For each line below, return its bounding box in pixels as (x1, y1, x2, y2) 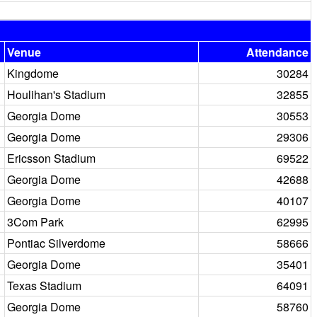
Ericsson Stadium (7, 150, 96, 166)
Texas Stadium (7, 277, 81, 294)
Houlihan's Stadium (7, 86, 105, 103)
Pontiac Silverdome (7, 235, 105, 251)
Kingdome (7, 65, 59, 81)
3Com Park (7, 214, 64, 230)
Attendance (246, 44, 309, 60)
